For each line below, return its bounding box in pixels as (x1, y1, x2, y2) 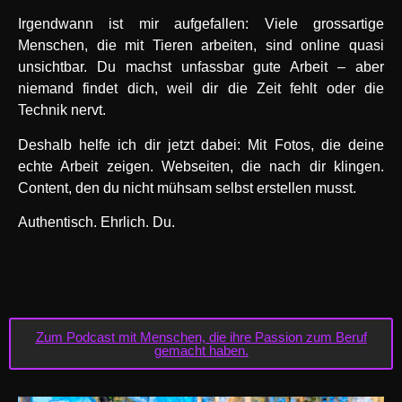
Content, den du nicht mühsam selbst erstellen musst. (18, 179, 356, 196)
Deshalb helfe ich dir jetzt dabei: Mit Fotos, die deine (18, 136, 384, 153)
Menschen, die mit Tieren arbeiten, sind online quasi (18, 38, 384, 54)
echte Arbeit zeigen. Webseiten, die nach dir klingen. (18, 158, 384, 174)
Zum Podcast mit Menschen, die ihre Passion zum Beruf (35, 329, 367, 345)
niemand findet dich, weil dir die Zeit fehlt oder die (18, 81, 384, 97)
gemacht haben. (153, 343, 249, 359)
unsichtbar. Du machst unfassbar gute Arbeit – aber (18, 59, 384, 75)
